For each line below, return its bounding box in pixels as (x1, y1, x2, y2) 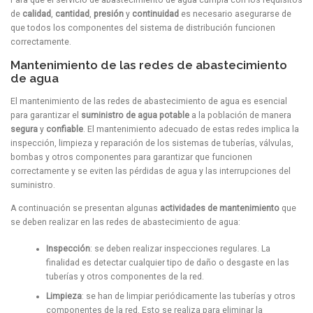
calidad (22, 9, 51, 20)
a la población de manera (189, 110, 291, 120)
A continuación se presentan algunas (10, 203, 158, 213)
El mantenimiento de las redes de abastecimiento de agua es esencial (10, 96, 287, 106)
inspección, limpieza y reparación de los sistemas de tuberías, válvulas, (10, 138, 293, 148)
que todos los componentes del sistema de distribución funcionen (10, 23, 275, 34)
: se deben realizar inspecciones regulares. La (89, 244, 270, 254)
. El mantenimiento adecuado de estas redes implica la (83, 124, 299, 134)
